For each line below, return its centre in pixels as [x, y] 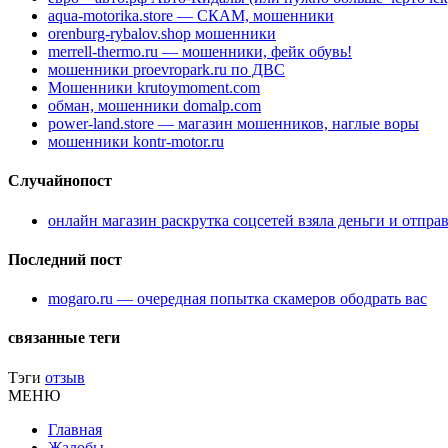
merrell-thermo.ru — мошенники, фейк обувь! [200, 52]
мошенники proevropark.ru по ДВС [166, 70]
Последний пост [65, 259]
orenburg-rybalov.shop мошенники [162, 34]
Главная [75, 429]
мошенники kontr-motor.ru [136, 142]
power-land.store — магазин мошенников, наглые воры [233, 124]
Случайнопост [60, 181]
